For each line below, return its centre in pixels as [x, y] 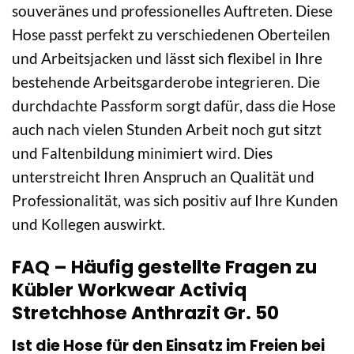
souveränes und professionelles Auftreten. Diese [172, 11]
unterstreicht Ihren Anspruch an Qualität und [163, 177]
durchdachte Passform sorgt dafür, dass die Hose [174, 106]
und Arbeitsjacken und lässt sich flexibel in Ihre [167, 58]
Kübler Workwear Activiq [129, 290]
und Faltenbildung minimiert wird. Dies [142, 153]
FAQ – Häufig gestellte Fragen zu [164, 267]
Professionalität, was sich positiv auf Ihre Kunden [175, 201]
